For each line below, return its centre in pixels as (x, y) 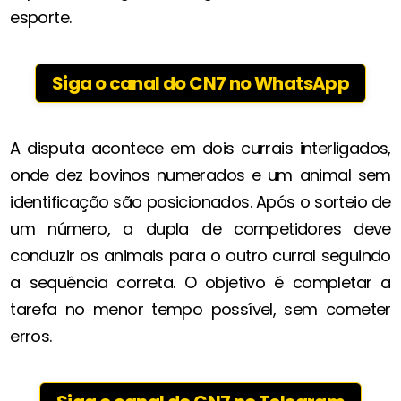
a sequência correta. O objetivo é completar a (200, 283)
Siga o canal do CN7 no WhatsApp (200, 84)
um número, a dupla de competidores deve (200, 229)
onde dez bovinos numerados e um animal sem (200, 175)
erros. (31, 337)
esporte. (41, 18)
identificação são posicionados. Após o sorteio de (200, 202)
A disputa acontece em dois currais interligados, (200, 149)
